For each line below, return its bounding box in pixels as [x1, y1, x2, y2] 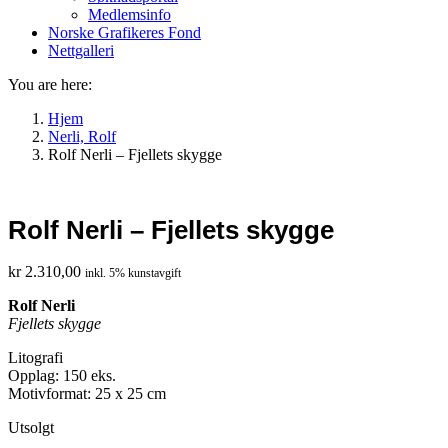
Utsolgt [8, 418, 54, 436]
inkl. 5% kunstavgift [85, 265, 181, 280]
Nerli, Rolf [48, 128, 116, 145]
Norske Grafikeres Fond [48, 24, 201, 41]
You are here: [8, 76, 92, 93]
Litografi [8, 348, 63, 366]
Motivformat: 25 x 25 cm [8, 384, 166, 402]
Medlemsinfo [88, 6, 171, 23]
